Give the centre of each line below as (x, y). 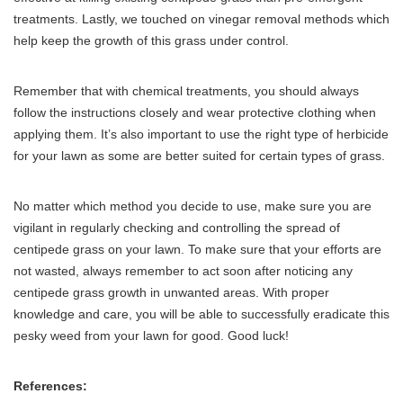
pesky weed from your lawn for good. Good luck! (151, 335)
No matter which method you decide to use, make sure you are (193, 206)
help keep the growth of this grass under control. (151, 40)
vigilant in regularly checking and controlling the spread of (177, 227)
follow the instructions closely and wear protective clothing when (195, 112)
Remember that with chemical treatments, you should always (186, 90)
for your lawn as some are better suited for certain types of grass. (199, 155)
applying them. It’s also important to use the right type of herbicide (201, 134)
